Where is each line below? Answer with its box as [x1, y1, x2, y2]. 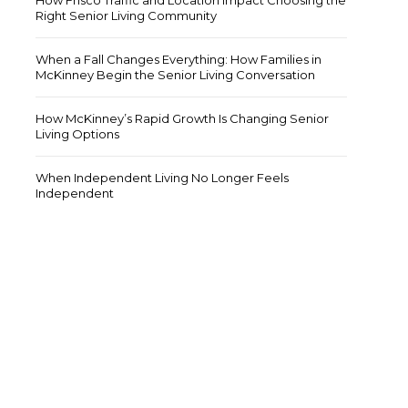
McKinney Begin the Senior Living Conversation [36, 67, 315, 82]
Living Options [36, 127, 119, 141]
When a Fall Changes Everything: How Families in [36, 52, 321, 66]
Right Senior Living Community [36, 8, 217, 23]
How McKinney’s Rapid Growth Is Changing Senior [36, 111, 329, 126]
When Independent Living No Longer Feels [36, 170, 289, 185]
